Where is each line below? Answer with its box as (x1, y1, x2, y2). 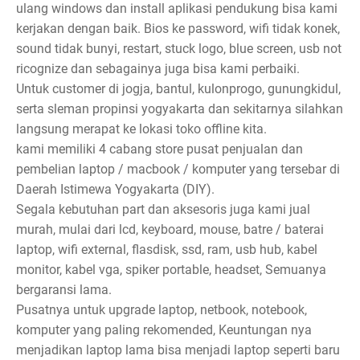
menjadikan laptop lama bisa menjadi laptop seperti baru (16, 342, 340, 358)
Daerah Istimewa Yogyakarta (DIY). (16, 181, 215, 197)
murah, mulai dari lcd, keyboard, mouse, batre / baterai (16, 221, 324, 237)
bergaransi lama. (16, 281, 112, 297)
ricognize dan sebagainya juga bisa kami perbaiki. (16, 60, 300, 76)
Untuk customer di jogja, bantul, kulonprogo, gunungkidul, (16, 80, 341, 96)
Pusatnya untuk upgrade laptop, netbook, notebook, (16, 301, 307, 317)
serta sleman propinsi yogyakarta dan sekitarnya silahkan (16, 100, 343, 117)
